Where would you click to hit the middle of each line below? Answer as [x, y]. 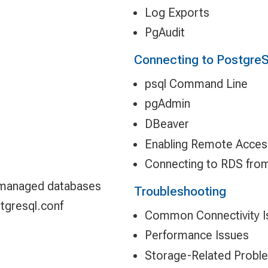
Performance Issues [197, 235]
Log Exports [177, 12]
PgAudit [165, 33]
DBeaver [167, 124]
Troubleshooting [180, 191]
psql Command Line [196, 83]
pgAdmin [167, 104]
